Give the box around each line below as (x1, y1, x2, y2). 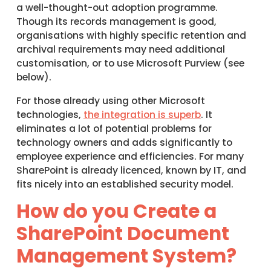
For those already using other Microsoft (16, 94, 205, 107)
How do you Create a (16, 198, 217, 225)
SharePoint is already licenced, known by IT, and (16, 163, 246, 177)
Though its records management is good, (16, 15, 217, 28)
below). (16, 70, 51, 83)
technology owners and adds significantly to (16, 135, 232, 149)
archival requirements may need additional (16, 42, 225, 56)
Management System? (16, 243, 237, 270)
